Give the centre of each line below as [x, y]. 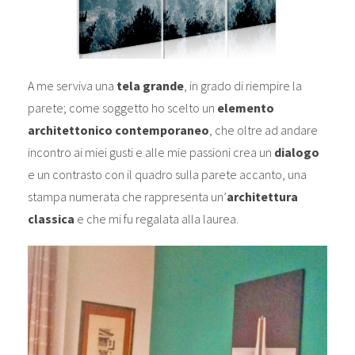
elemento [245, 108]
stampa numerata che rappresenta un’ [127, 197]
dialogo [296, 153]
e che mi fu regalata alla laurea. [156, 219]
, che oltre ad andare [263, 130]
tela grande [150, 86]
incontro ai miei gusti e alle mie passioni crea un [151, 153]
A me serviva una [72, 86]
